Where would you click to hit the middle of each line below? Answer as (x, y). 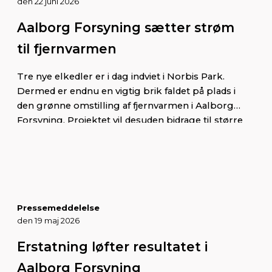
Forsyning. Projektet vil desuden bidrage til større (130, 120)
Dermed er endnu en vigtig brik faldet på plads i (126, 91)
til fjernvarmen (67, 48)
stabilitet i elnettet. (59, 134)
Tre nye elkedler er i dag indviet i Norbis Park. (121, 76)
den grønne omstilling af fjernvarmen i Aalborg (125, 105)
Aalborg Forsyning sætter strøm (126, 27)
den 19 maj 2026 (48, 220)
